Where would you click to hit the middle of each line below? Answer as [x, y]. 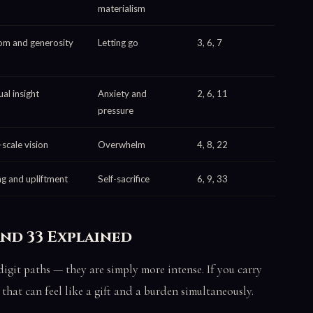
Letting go [118, 42]
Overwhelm [122, 144]
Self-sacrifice [124, 179]
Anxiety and [122, 93]
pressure [116, 110]
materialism [122, 8]
